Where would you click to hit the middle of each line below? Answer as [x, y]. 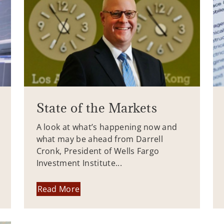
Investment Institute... [79, 163]
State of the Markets [97, 107]
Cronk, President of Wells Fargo [98, 151]
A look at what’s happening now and [107, 127]
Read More [58, 189]
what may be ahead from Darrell [100, 139]
